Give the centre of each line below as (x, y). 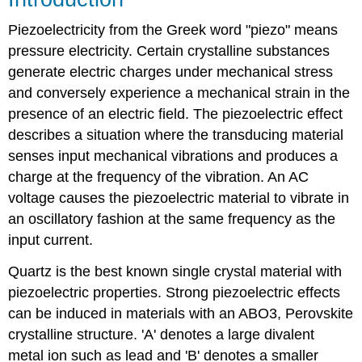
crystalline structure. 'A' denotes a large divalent (162, 334)
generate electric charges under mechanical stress (171, 72)
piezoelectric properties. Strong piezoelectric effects (175, 292)
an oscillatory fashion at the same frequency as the (172, 219)
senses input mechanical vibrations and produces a (173, 156)
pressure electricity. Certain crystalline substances (169, 51)
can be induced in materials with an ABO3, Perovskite (181, 313)
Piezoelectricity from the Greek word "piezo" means (173, 29)
